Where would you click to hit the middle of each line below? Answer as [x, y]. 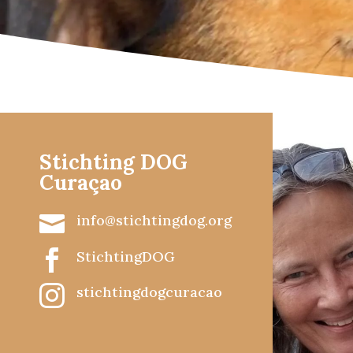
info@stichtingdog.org [154, 221]
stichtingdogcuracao [149, 292]
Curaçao [81, 182]
